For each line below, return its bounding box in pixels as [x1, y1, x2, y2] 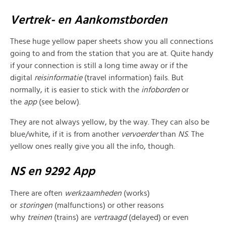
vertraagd [93, 213, 129, 222]
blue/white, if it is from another [10, 130, 121, 139]
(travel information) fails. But [84, 74, 184, 82]
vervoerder [121, 130, 160, 139]
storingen [19, 201, 54, 210]
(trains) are [54, 213, 93, 222]
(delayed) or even [129, 213, 189, 222]
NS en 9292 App [10, 165, 95, 178]
